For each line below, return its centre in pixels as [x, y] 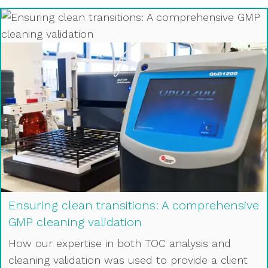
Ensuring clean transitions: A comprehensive [134, 205]
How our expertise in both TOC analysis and [120, 243]
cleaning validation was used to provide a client [128, 260]
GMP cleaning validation [75, 222]
